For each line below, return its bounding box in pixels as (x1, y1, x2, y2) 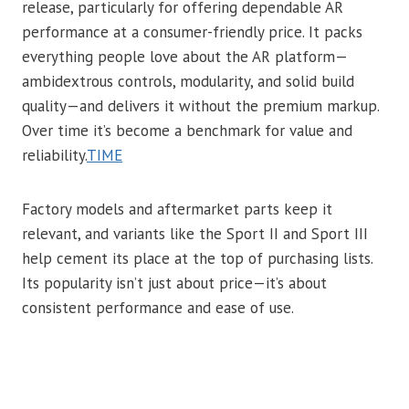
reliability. (22, 145, 87, 165)
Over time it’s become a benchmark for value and (22, 121, 352, 141)
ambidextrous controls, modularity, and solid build (22, 71, 354, 91)
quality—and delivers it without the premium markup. (22, 96, 379, 116)
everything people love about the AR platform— (22, 47, 348, 67)
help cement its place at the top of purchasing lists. (22, 248, 372, 268)
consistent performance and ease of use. (22, 298, 294, 318)
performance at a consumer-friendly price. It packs (22, 22, 362, 42)
